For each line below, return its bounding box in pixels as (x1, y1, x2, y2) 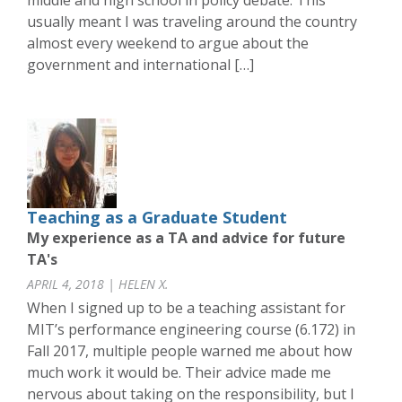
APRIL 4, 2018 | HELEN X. (27, 275, 169, 293)
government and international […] (27, 55, 254, 75)
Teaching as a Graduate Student (27, 206, 287, 229)
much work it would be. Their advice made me (27, 363, 331, 383)
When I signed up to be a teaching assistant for (27, 298, 345, 319)
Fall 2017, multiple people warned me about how (27, 341, 352, 362)
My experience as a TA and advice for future (27, 228, 345, 249)
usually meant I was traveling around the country (27, 12, 357, 32)
